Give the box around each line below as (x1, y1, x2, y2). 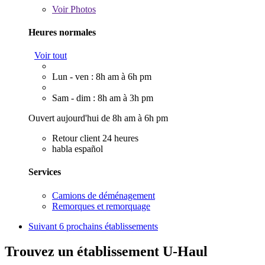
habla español (52, 144, 103, 154)
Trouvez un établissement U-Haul (5, 243, 208, 259)
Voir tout (34, 50, 67, 61)
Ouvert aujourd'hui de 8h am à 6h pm (28, 113, 168, 124)
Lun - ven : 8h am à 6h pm (52, 72, 151, 82)
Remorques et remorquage (52, 201, 150, 211)
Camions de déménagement (52, 190, 155, 201)
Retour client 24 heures (52, 133, 138, 144)
